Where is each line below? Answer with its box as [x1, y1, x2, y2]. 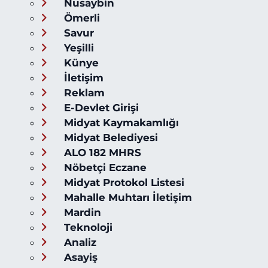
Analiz [60, 236, 96, 249]
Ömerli [60, 12, 100, 25]
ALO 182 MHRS [60, 147, 141, 159]
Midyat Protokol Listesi [60, 176, 184, 189]
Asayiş [60, 251, 98, 264]
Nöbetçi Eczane [60, 162, 147, 174]
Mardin [60, 206, 101, 219]
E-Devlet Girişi [60, 102, 139, 114]
